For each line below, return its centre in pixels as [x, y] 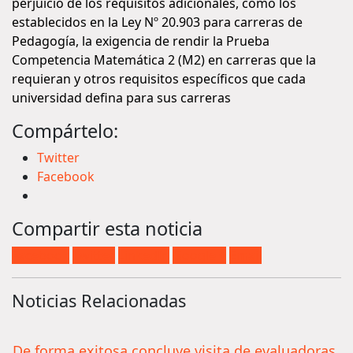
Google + [199, 255]
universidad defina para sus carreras [121, 98]
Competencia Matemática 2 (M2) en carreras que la [164, 60]
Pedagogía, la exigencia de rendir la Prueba [141, 41]
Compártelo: [65, 131]
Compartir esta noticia [107, 229]
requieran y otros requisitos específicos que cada [159, 79]
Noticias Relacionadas [99, 301]
